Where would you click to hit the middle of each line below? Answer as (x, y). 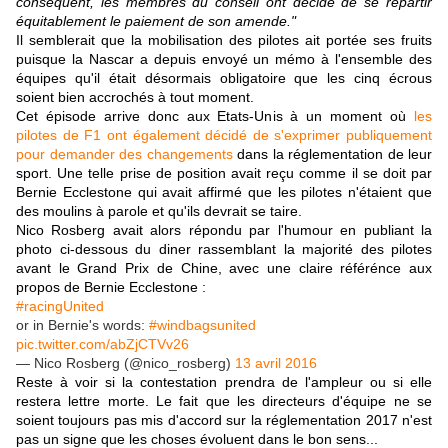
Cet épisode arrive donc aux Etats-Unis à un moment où (215, 116)
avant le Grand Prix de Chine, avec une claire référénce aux (224, 268)
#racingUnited (60, 306)
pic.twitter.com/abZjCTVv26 (102, 344)
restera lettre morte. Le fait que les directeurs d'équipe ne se (224, 401)
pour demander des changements (124, 154)
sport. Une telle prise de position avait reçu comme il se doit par (224, 173)
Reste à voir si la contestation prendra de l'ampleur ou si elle (224, 382)
